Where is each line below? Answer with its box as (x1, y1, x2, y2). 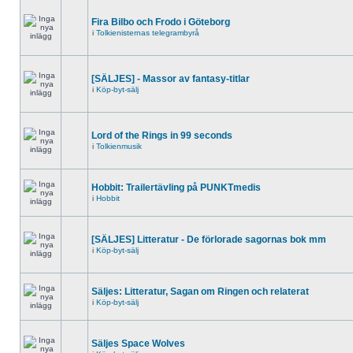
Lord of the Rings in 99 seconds (91, 130, 232, 141)
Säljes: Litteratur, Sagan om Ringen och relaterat (91, 286, 309, 297)
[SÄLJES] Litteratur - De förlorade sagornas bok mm (91, 234, 326, 245)
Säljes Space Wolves (91, 338, 185, 349)
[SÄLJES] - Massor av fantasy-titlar (91, 73, 250, 84)
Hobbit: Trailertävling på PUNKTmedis (91, 182, 261, 193)
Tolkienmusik (96, 142, 142, 150)
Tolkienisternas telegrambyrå (96, 28, 199, 37)
